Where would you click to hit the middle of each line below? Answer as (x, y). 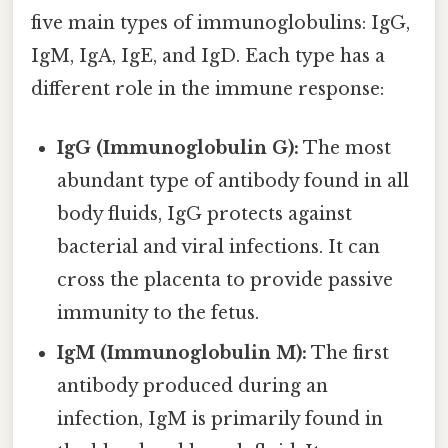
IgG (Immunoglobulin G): (178, 148)
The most (345, 148)
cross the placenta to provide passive (225, 280)
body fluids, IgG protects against (205, 214)
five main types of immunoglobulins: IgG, (220, 23)
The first (348, 353)
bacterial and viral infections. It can (219, 247)
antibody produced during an (193, 386)
